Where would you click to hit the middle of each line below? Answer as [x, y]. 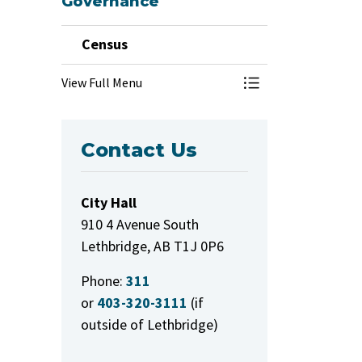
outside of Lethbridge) [149, 324]
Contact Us [139, 150]
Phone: [102, 281]
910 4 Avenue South [140, 224]
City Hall [109, 202]
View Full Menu [102, 82]
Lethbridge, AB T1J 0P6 [152, 246]
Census [105, 44]
